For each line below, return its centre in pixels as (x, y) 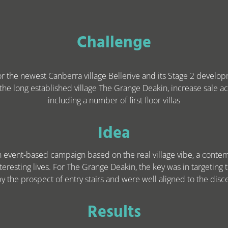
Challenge (114, 42)
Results (114, 212)
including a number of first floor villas (114, 101)
